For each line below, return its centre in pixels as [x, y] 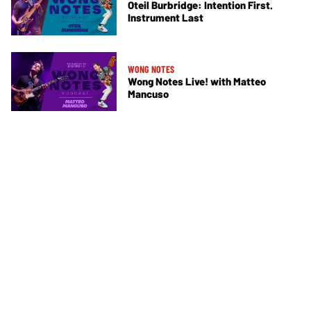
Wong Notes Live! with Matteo [197, 81]
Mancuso [148, 93]
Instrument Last [166, 18]
